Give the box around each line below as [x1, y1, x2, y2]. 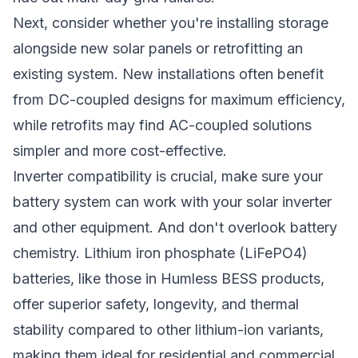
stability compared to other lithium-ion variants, [13, 321, 324, 338]
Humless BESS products [161, 270, 320, 287]
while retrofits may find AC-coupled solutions [13, 117, 312, 133]
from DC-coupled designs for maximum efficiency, [13, 91, 345, 108]
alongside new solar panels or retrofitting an [13, 40, 303, 57]
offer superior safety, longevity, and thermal [13, 296, 299, 312]
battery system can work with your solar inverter [13, 193, 332, 210]
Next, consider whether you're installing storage [13, 14, 328, 31]
